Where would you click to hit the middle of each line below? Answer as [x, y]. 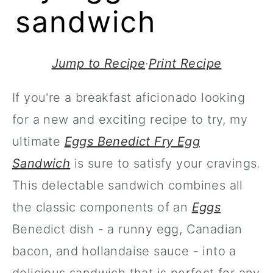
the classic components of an [102, 207]
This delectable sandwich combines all [128, 185]
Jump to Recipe [98, 63]
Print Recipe [185, 63]
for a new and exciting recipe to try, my [130, 119]
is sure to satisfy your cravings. [165, 163]
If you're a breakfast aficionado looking [129, 97]
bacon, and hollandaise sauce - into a [124, 251]
